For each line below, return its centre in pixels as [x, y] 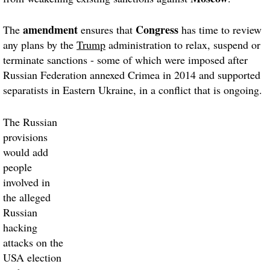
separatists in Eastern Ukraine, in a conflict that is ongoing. [133, 90]
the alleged [27, 197]
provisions [25, 137]
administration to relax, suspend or [183, 45]
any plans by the [40, 45]
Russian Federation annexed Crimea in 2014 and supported [132, 75]
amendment [50, 30]
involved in [27, 182]
